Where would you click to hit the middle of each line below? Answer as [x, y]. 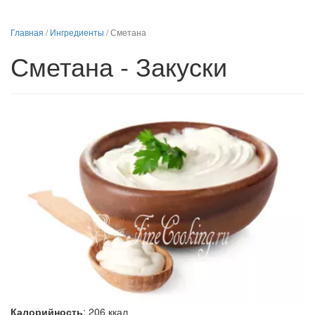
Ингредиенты [77, 32]
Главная [27, 32]
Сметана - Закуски [119, 66]
